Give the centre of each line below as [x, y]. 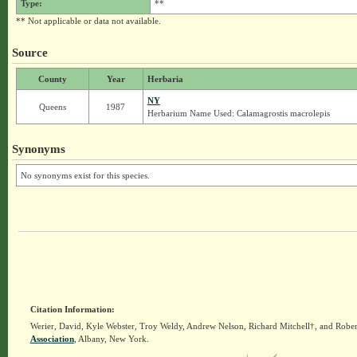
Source [29, 52]
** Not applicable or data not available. [88, 21]
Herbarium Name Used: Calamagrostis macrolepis [238, 113]
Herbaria [165, 79]
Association [52, 339]
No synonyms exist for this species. [85, 175]
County [52, 79]
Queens [52, 107]
